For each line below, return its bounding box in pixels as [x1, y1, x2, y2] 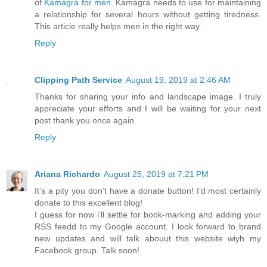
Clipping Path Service [35, 74, 122, 85]
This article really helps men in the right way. [35, 21, 201, 31]
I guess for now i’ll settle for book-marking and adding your [35, 209, 261, 219]
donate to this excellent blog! [35, 197, 142, 207]
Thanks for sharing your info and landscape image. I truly [35, 91, 261, 101]
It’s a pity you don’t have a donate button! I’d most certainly [35, 185, 261, 195]
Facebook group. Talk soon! [35, 245, 139, 255]
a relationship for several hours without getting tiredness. [35, 9, 261, 19]
